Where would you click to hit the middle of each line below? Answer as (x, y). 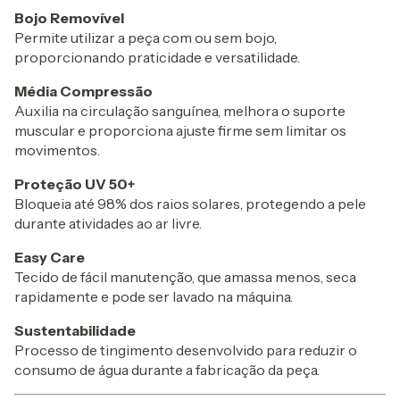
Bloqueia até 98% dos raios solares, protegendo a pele (190, 204)
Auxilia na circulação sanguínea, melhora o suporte (180, 111)
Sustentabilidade (75, 331)
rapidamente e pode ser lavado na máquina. (154, 297)
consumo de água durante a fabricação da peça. (167, 370)
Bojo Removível (69, 18)
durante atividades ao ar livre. (108, 224)
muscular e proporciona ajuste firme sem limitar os (180, 131)
